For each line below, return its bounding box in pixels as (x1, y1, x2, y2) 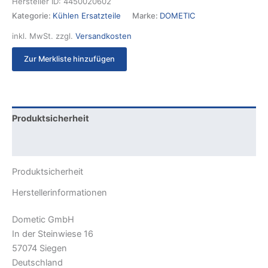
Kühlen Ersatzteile (53, 10, 121, 20)
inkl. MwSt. (12, 31, 53, 41)
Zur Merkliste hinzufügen (24, 54, 115, 64)
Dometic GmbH (12, 214, 74, 226)
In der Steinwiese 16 (12, 229, 93, 240)
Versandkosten (75, 31, 132, 41)
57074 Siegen (12, 243, 67, 254)
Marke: (132, 10, 160, 20)
